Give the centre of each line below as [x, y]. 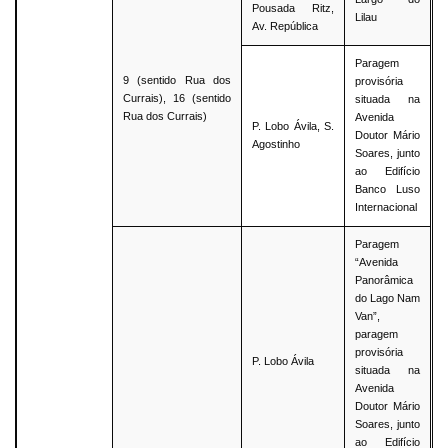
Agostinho [276, 144]
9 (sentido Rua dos [177, 80]
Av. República [285, 26]
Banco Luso [388, 189]
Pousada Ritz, [293, 8]
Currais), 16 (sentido [177, 98]
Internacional [386, 207]
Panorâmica [384, 280]
